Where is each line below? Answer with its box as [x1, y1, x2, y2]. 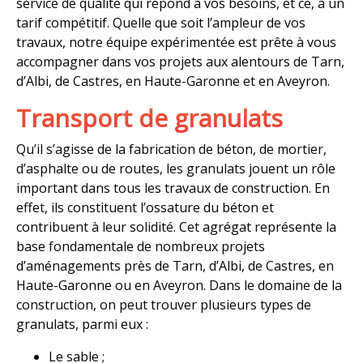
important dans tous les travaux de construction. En [16, 179, 330, 197]
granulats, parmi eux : [16, 315, 148, 333]
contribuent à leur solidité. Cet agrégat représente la [16, 218, 336, 236]
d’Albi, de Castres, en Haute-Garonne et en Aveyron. [16, 72, 330, 90]
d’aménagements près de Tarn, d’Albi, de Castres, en [16, 257, 334, 275]
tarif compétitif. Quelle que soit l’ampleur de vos [16, 14, 305, 32]
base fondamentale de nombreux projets [16, 237, 265, 255]
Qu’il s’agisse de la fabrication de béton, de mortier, [16, 140, 327, 158]
